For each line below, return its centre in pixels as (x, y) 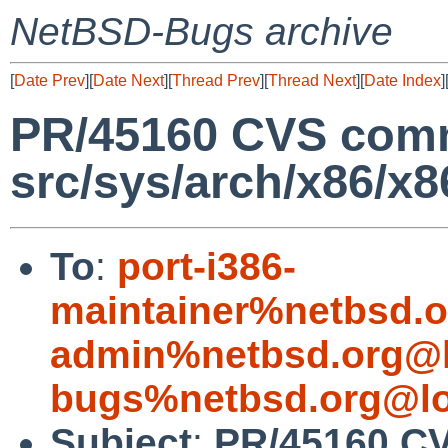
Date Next (128, 80)
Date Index (402, 80)
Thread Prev (216, 80)
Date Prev (49, 80)
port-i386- (206, 266)
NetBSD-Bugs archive (201, 31)
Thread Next (312, 80)
